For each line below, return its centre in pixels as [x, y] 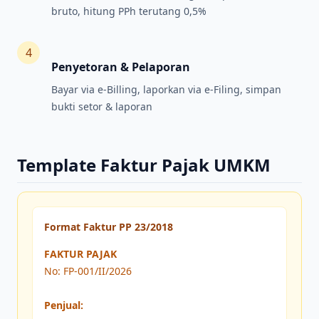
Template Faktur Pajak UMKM [144, 165]
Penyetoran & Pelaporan [121, 67]
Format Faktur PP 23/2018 [109, 227]
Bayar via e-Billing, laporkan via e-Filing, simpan [166, 90]
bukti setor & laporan [102, 107]
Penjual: [64, 305]
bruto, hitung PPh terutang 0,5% [129, 11]
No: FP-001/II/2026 [88, 271]
